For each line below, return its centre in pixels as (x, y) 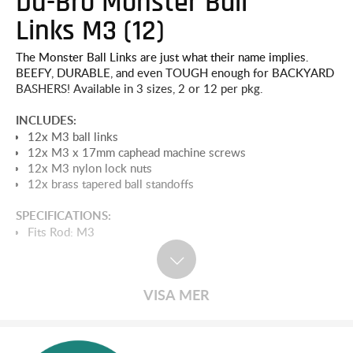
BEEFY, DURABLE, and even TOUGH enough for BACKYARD (175, 73)
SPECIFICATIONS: (63, 216)
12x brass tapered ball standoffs (111, 184)
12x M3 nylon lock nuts (90, 168)
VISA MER (176, 295)
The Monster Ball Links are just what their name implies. (162, 57)
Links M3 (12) (90, 31)
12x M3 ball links (73, 137)
